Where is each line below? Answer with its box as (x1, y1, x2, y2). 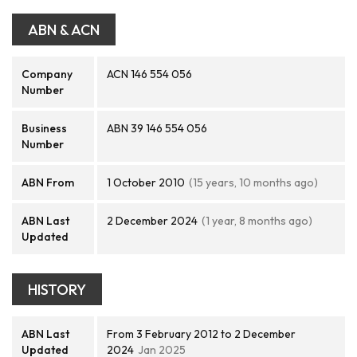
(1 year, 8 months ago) (202, 214, 312, 228)
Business (22, 121, 67, 135)
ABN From (22, 175, 74, 190)
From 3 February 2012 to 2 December (107, 327, 296, 341)
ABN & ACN (28, 21, 100, 39)
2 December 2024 (107, 214, 198, 228)
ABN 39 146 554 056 (107, 121, 207, 135)
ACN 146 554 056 (107, 67, 192, 81)
